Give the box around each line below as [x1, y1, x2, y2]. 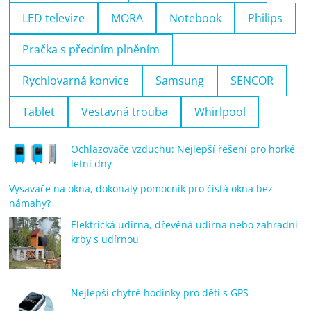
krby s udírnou [71, 232, 140, 246]
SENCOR [230, 72, 274, 88]
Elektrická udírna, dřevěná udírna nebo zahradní [71, 217, 299, 231]
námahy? [9, 196, 51, 210]
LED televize [22, 10, 85, 26]
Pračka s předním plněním [22, 41, 160, 57]
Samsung [155, 72, 205, 88]
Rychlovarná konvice [22, 72, 130, 88]
